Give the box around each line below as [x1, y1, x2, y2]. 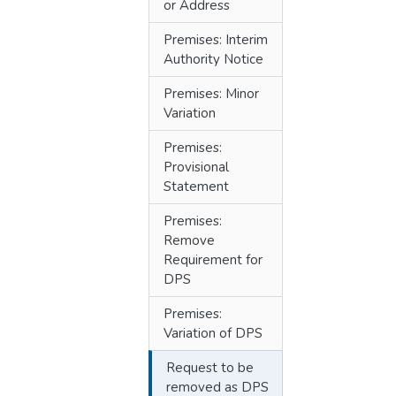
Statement [164, 178, 229, 195]
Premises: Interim [164, 31, 268, 49]
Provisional [164, 158, 229, 176]
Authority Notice [164, 50, 263, 68]
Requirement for [164, 251, 263, 269]
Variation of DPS [164, 324, 263, 342]
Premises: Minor [164, 85, 259, 103]
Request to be [166, 359, 254, 377]
